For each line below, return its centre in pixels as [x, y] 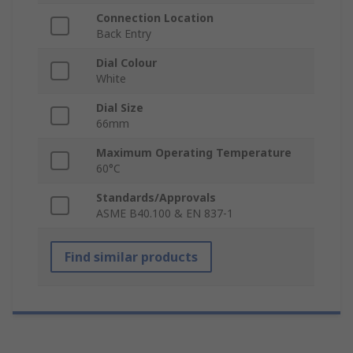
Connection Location [155, 18]
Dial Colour [126, 63]
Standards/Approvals [156, 198]
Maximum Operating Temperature [194, 153]
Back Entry [124, 34]
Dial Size [120, 108]
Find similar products [131, 257]
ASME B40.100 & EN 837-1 [165, 214]
